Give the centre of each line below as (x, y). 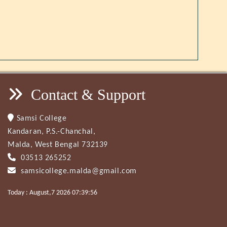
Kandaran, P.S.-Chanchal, (52, 132)
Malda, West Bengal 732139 (58, 145)
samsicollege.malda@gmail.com (78, 171)
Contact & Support (86, 94)
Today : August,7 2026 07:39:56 (52, 193)
